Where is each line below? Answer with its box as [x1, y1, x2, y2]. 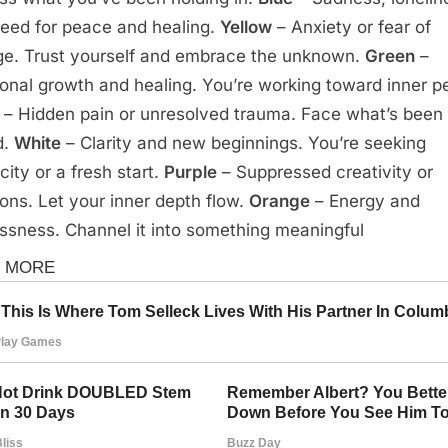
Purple [164, 162, 217, 183]
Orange [249, 191, 310, 212]
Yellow [220, 17, 272, 38]
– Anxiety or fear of [272, 17, 431, 38]
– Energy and [310, 191, 420, 212]
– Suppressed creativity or [217, 162, 433, 183]
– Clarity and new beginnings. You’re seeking [61, 133, 426, 154]
